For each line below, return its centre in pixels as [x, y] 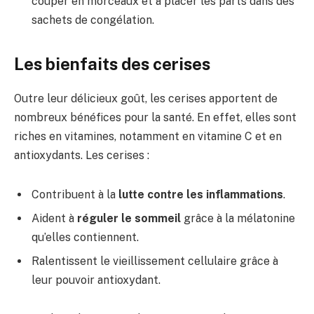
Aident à [54, 218]
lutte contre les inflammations [201, 194]
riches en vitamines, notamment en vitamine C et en [148, 137]
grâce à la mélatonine [238, 218]
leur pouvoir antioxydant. [96, 280]
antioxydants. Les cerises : [82, 156]
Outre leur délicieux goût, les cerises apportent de [146, 99]
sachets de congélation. [93, 20]
